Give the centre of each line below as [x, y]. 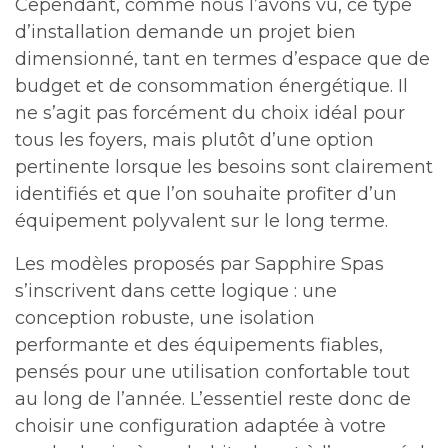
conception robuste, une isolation [165, 317]
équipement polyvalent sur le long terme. [201, 220]
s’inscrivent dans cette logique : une [176, 290]
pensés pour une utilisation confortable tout [212, 371]
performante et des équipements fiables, [199, 344]
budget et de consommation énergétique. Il [211, 85]
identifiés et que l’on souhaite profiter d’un [206, 193]
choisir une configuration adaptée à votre [200, 425]
